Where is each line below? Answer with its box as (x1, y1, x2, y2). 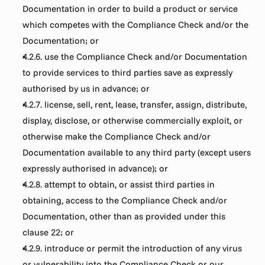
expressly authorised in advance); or (22, 163, 169, 174)
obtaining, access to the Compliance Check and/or (22, 195, 228, 206)
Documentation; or (22, 35, 99, 46)
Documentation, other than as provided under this (22, 211, 226, 222)
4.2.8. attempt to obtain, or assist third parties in (22, 179, 215, 190)
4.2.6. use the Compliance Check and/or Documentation (22, 51, 248, 62)
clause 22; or (22, 227, 75, 238)
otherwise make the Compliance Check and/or (22, 131, 211, 142)
